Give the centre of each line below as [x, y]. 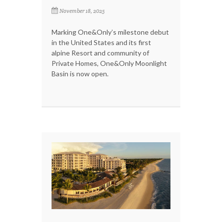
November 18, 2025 [82, 11]
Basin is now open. [80, 73]
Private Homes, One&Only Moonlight [109, 63]
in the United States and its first [101, 42]
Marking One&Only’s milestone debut [110, 32]
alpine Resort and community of [100, 53]
